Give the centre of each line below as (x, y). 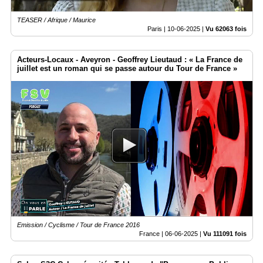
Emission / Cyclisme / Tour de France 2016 (78, 225)
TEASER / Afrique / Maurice (56, 20)
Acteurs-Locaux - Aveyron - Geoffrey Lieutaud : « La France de (130, 60)
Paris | (157, 29)
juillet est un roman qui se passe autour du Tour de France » (127, 69)
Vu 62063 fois (226, 29)
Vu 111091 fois (225, 234)
